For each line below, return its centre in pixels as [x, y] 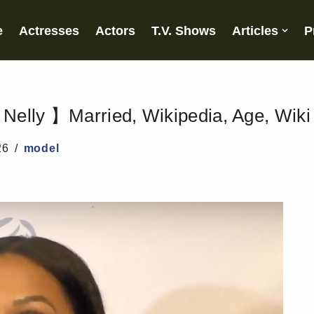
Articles [255, 30]
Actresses [49, 30]
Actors [115, 30]
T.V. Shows [183, 30]
